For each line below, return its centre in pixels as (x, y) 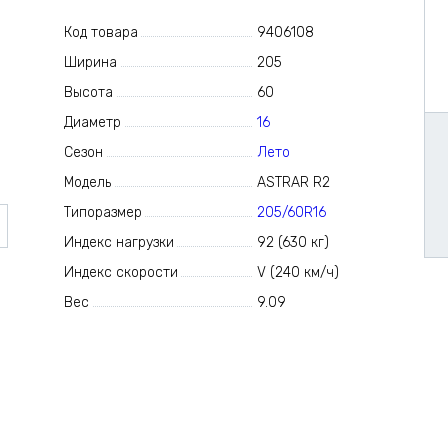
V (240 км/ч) (298, 272)
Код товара (100, 32)
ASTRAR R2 (294, 182)
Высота (88, 92)
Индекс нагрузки (118, 242)
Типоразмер (102, 212)
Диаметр (92, 122)
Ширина (90, 62)
